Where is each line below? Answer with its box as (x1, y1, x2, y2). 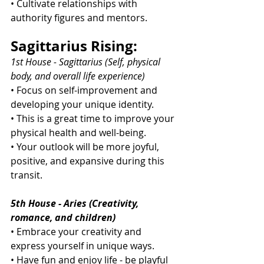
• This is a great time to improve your (11, 112, 177, 126)
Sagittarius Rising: (11, 36, 137, 57)
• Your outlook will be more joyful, (11, 140, 161, 154)
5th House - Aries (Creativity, (11, 197, 141, 210)
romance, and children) (11, 211, 115, 225)
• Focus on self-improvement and (11, 84, 160, 97)
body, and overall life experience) (11, 70, 145, 83)
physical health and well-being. (11, 126, 146, 140)
